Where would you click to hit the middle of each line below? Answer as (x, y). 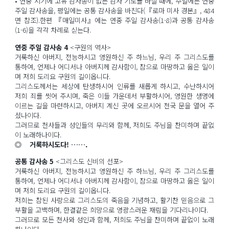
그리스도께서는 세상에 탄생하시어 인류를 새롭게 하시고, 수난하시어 (114, 86)
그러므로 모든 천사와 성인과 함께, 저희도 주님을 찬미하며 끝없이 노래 (114, 220)
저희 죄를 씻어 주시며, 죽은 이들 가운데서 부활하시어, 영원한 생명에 (114, 96)
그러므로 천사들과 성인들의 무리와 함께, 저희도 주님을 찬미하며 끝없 (114, 125)
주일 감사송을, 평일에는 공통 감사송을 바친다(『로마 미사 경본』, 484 (114, 10)
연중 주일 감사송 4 (42, 47)
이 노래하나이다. (38, 134)
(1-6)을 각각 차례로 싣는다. (53, 30)
